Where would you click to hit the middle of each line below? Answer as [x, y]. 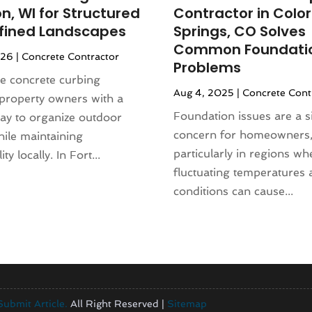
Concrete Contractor [70, 57]
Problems [208, 68]
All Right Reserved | [117, 303]
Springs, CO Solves [240, 32]
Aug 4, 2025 [204, 93]
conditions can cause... [234, 192]
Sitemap [187, 303]
